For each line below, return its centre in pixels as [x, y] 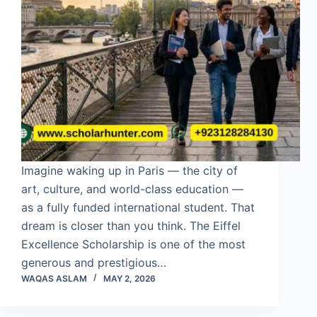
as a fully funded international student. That [138, 207]
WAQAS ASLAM [54, 278]
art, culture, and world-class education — [132, 189]
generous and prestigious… [94, 262]
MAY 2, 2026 [129, 278]
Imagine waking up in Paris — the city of [129, 170]
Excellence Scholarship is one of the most [133, 244]
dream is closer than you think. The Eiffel [131, 225]
